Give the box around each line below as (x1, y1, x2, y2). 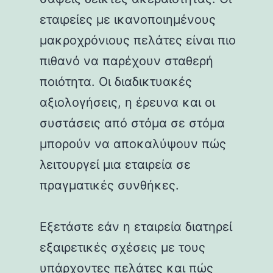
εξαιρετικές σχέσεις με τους (40, 239, 205, 255)
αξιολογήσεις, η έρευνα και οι (40, 94, 215, 110)
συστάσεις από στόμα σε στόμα (40, 115, 225, 130)
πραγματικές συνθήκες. (40, 177, 179, 193)
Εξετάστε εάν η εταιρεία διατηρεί (40, 219, 232, 234)
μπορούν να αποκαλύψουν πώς (40, 136, 226, 151)
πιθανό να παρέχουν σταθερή (40, 53, 213, 68)
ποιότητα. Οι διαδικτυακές (40, 74, 192, 89)
